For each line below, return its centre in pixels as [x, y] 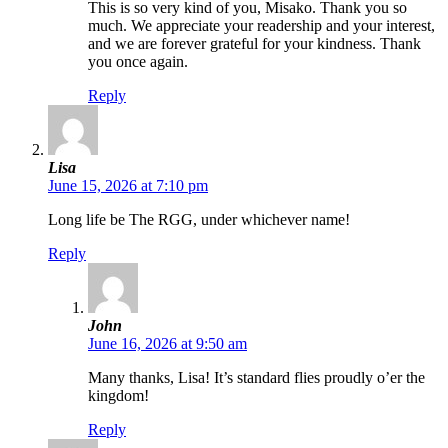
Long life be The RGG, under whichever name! [199, 220]
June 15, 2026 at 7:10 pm [128, 186]
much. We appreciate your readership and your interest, [261, 26]
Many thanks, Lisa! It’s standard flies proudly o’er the [256, 378]
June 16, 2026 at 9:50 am [167, 344]
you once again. [138, 62]
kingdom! [118, 396]
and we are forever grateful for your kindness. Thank [254, 44]
